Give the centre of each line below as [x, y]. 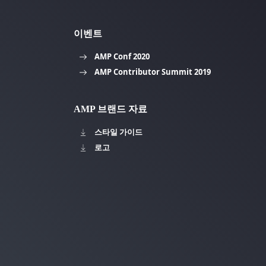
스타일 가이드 [119, 132]
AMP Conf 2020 [122, 56]
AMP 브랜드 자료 [111, 109]
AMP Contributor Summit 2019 [153, 72]
